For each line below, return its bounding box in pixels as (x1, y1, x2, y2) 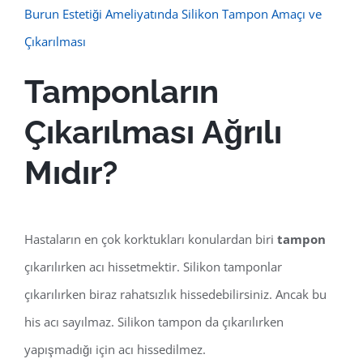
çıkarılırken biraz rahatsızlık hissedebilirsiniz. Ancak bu (24, 286, 327, 303)
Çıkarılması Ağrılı (24, 113, 282, 152)
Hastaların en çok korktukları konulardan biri (24, 231, 277, 248)
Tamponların (24, 72, 219, 111)
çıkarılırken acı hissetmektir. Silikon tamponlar (24, 258, 282, 275)
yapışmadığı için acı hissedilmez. (24, 341, 206, 358)
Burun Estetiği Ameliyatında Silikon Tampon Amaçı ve (24, 6, 322, 23)
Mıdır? (24, 153, 117, 192)
